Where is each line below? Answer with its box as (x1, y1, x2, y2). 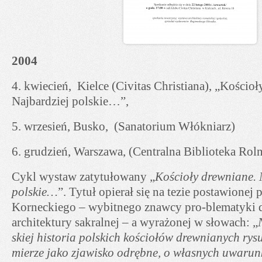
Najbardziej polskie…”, (12, 94, 129, 109)
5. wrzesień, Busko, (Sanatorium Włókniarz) (12, 119, 235, 133)
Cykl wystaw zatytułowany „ (12, 169, 155, 184)
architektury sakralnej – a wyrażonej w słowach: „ (12, 215, 258, 229)
